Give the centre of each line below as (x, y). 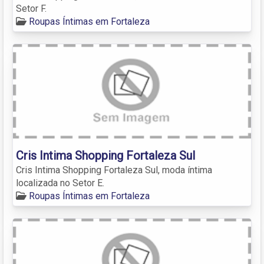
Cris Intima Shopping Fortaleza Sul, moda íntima (114, 170)
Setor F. (31, 8)
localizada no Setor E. (60, 183)
